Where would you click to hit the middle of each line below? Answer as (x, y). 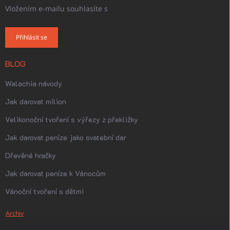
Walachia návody (34, 83)
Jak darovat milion (36, 101)
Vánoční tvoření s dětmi (44, 191)
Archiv (15, 213)
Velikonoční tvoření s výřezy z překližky (72, 119)
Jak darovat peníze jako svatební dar (66, 137)
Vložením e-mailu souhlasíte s (57, 8)
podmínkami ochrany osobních (163, 8)
